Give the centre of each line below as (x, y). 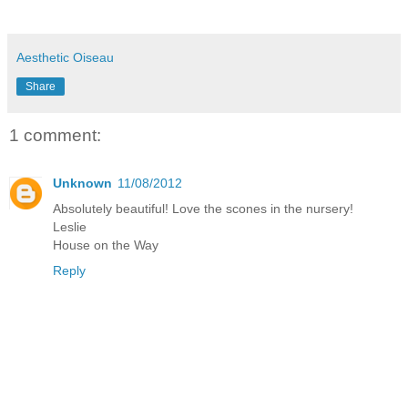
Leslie (70, 226)
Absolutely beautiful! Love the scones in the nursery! (203, 208)
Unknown (82, 183)
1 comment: (55, 136)
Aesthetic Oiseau (65, 58)
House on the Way (106, 245)
